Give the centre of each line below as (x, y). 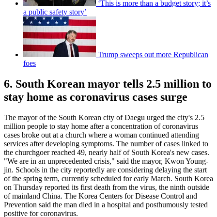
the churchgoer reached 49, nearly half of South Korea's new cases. (107, 152)
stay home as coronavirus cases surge (96, 97)
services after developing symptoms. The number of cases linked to (106, 143)
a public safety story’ (55, 12)
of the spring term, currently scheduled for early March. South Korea (108, 178)
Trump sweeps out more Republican (153, 55)
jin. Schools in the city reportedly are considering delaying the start (105, 170)
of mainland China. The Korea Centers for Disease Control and (101, 196)
